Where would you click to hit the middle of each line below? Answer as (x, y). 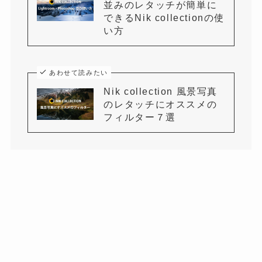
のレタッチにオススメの (161, 104)
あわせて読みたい (78, 73)
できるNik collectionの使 (164, 18)
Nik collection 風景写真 (161, 92)
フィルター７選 (140, 117)
